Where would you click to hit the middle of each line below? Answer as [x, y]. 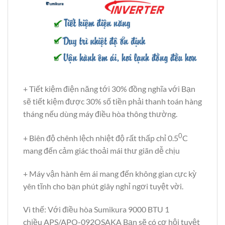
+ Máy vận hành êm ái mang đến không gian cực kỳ [110, 173]
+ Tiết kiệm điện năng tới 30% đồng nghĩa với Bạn [109, 88]
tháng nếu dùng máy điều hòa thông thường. [100, 114]
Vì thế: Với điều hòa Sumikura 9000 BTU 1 [96, 209]
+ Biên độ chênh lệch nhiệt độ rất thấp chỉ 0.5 [101, 138]
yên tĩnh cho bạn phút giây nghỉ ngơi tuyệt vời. [103, 186]
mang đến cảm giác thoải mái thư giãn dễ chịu [101, 151]
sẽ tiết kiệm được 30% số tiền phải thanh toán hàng [113, 101]
